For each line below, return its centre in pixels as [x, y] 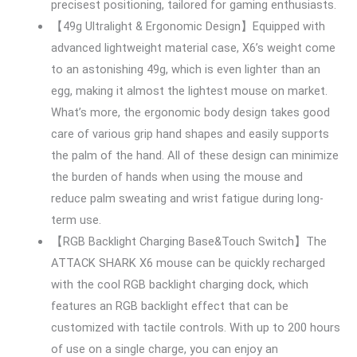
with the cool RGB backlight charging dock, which [179, 285]
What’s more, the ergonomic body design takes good [190, 113]
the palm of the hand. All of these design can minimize [194, 156]
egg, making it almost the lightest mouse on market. [189, 91]
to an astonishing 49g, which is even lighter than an [185, 70]
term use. [76, 220]
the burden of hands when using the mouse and [177, 177]
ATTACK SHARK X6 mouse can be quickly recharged [188, 263]
